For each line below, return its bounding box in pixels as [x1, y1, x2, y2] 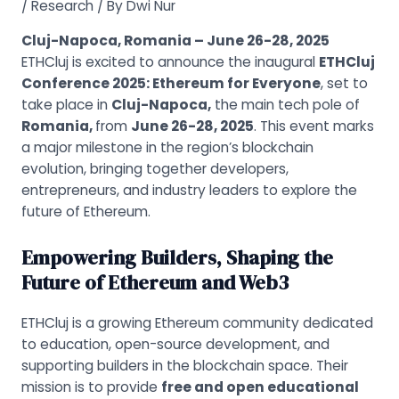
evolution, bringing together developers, [20, 159, 289, 178]
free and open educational [160, 377, 359, 396]
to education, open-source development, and [20, 334, 330, 354]
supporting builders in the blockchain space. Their [20, 355, 348, 375]
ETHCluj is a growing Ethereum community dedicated [20, 313, 373, 332]
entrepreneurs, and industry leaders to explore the [20, 180, 357, 199]
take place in [20, 94, 111, 114]
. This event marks [253, 116, 374, 135]
